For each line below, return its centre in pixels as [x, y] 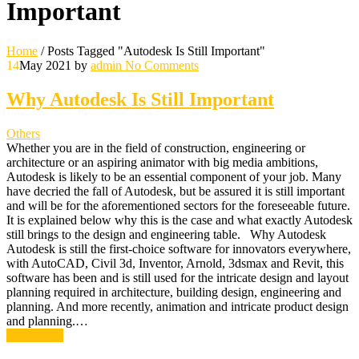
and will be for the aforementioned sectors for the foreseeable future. [178, 205]
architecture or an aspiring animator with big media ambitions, [162, 162]
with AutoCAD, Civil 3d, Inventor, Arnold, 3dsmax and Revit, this [175, 263]
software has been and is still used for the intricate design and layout [177, 277]
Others [23, 133]
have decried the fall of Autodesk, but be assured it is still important [175, 191]
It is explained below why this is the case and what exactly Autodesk [179, 220]
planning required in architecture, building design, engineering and [174, 292]
